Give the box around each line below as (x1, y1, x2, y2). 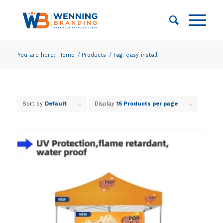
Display (94, 101, 116, 107)
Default (44, 101, 67, 107)
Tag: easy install (112, 52, 157, 58)
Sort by (22, 101, 45, 107)
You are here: (17, 52, 55, 58)
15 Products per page (116, 101, 178, 107)
